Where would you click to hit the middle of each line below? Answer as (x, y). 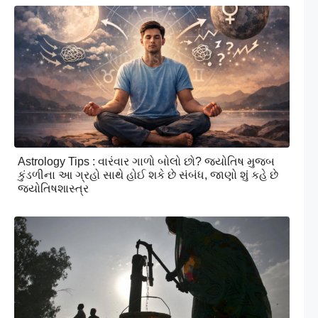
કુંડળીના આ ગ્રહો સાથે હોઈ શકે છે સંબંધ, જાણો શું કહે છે (148, 175)
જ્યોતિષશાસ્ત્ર (53, 188)
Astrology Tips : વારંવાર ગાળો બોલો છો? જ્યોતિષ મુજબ (146, 161)
